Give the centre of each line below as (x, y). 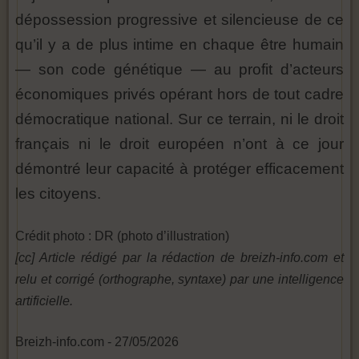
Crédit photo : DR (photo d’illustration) (122, 236)
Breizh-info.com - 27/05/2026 (97, 342)
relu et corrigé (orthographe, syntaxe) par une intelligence (179, 279)
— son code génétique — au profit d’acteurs (179, 69)
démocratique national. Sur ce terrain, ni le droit (179, 119)
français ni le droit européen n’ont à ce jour (179, 144)
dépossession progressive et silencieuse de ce (179, 20)
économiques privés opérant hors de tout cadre (179, 94)
